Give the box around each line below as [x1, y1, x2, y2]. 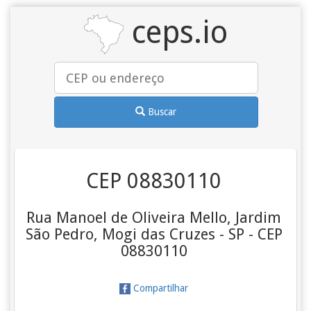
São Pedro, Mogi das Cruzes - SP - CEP [25, 226, 283, 243]
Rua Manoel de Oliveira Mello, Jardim [26, 209, 282, 226]
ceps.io [123, 14, 228, 51]
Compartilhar [131, 283, 189, 294]
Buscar [148, 106, 177, 117]
